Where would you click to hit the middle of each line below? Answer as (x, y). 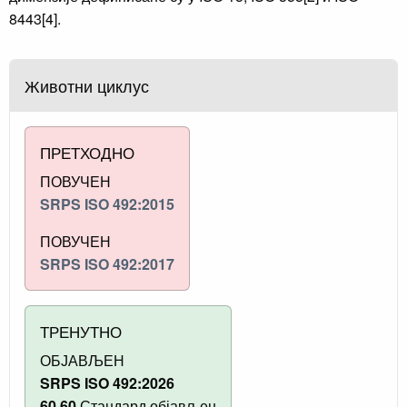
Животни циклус (87, 85)
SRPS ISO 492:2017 (107, 263)
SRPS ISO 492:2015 (107, 203)
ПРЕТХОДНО (87, 152)
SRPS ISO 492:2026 (107, 382)
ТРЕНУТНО (81, 331)
